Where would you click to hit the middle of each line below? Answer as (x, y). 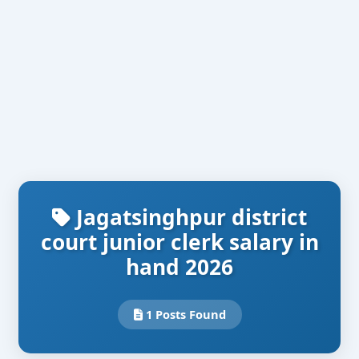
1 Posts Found (184, 315)
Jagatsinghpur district (189, 218)
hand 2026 (179, 267)
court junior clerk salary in (179, 242)
